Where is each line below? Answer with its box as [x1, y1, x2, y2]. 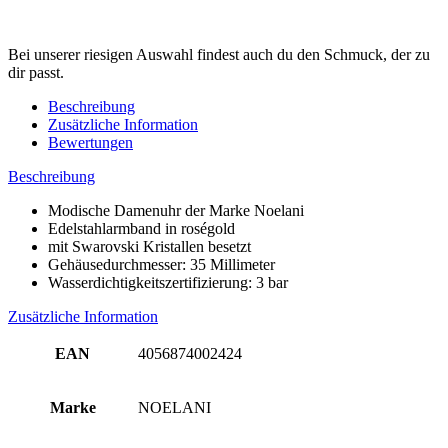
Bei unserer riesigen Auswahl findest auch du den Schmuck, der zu [8, 45, 430, 63]
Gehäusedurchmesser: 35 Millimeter [48, 255, 275, 273]
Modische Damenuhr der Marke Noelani [48, 201, 304, 219]
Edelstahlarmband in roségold [48, 219, 235, 237]
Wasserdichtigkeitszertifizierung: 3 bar [48, 273, 288, 291]
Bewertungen [48, 133, 133, 151]
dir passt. [8, 63, 64, 81]
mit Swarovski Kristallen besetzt [48, 237, 251, 255]
